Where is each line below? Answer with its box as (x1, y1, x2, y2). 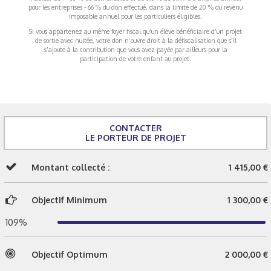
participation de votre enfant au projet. (80, 54, 191, 62)
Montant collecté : (31, 162, 109, 172)
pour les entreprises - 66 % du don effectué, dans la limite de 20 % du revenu (28, 2, 243, 11)
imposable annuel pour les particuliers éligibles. (69, 11, 202, 20)
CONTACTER (109, 122, 162, 133)
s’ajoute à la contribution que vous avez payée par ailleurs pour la (44, 45, 227, 53)
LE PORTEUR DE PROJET (85, 132, 186, 143)
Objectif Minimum (31, 195, 107, 205)
